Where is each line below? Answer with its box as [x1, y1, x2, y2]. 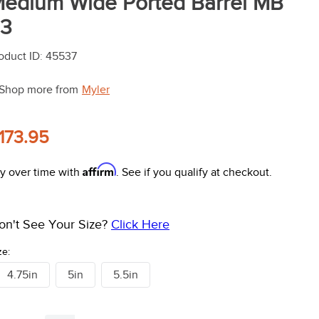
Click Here [111, 217, 169, 232]
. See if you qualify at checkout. [116, 166, 272, 179]
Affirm [83, 162, 116, 177]
